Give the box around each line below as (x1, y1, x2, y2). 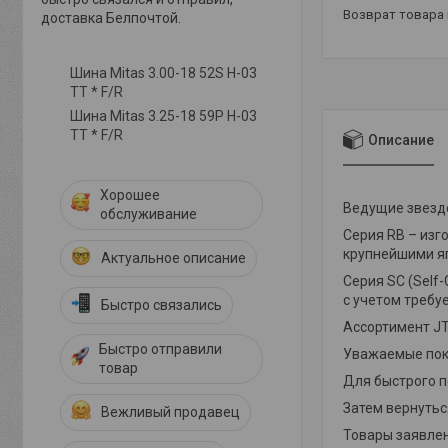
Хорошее (100, 186, 160, 203)
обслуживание (100, 205, 197, 222)
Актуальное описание (101, 249, 246, 266)
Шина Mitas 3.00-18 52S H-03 (70, 64, 257, 81)
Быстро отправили (99, 340, 223, 357)
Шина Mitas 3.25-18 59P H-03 (70, 107, 257, 124)
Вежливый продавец (101, 403, 240, 420)
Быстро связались (101, 296, 222, 313)
